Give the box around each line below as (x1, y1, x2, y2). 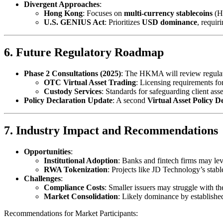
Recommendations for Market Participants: (4, 209, 138, 218)
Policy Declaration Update (24, 96, 112, 105)
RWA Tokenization (44, 165, 108, 174)
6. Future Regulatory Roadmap (4, 45, 164, 59)
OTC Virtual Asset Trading (44, 78, 136, 87)
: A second (112, 96, 147, 105)
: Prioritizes (105, 18, 142, 27)
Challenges (24, 174, 61, 183)
